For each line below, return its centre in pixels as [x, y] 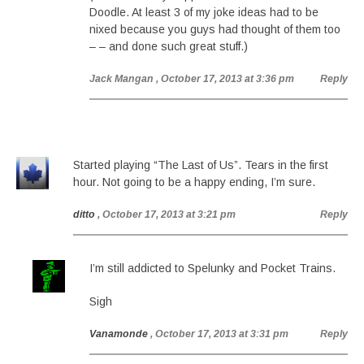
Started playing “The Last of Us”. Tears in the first [201, 165]
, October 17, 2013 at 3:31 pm [219, 334]
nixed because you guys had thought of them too [215, 29]
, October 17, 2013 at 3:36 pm [225, 79]
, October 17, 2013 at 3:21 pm [167, 214]
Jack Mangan [121, 79]
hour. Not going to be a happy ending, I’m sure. [194, 182]
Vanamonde [119, 334]
